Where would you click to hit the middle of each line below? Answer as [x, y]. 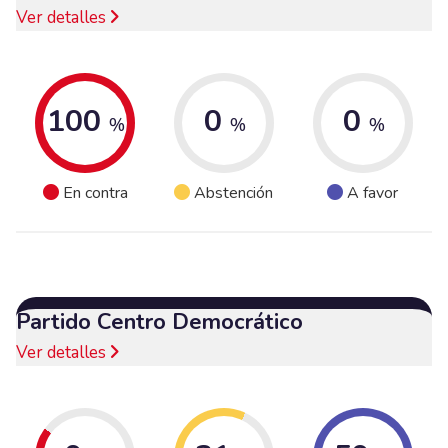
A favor [373, 193]
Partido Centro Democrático [159, 321]
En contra [95, 193]
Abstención [234, 193]
